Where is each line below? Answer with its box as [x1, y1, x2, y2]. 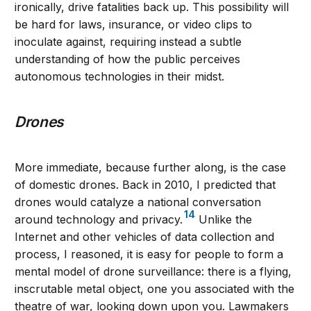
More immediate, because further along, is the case [15, 160, 287, 174]
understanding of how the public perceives [15, 51, 241, 66]
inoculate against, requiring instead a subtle [15, 34, 242, 49]
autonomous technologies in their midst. [15, 69, 225, 83]
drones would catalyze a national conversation [15, 194, 262, 209]
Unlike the [195, 212, 253, 226]
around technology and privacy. [15, 212, 183, 226]
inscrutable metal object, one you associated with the [15, 281, 295, 296]
